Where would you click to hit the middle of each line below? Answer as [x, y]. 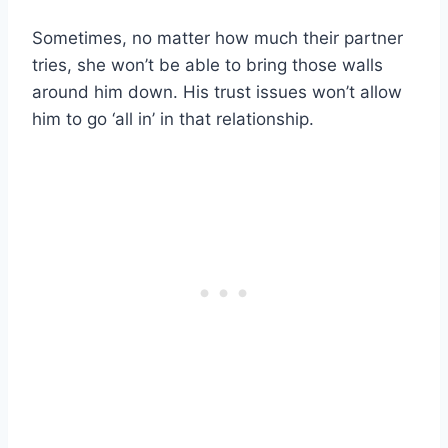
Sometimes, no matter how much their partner [217, 37]
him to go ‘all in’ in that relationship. [173, 118]
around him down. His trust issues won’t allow [217, 91]
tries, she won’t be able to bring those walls [207, 64]
